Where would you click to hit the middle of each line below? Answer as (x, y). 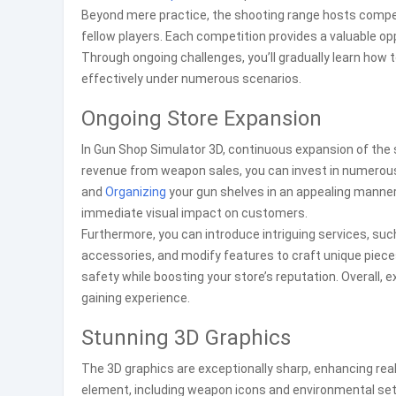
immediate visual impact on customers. (194, 213)
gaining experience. (136, 298)
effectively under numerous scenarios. (191, 79)
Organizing (136, 192)
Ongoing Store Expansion (202, 118)
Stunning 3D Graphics (186, 338)
